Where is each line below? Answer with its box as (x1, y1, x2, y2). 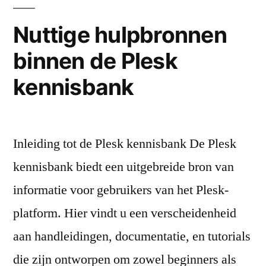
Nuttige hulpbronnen (13, 21, 227, 48)
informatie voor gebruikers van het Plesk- (13, 181, 229, 198)
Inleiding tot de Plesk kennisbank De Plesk (13, 135, 236, 152)
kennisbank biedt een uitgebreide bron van (13, 158, 234, 175)
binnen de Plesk (13, 47, 178, 74)
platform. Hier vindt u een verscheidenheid (13, 204, 236, 221)
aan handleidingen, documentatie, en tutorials (13, 227, 251, 245)
